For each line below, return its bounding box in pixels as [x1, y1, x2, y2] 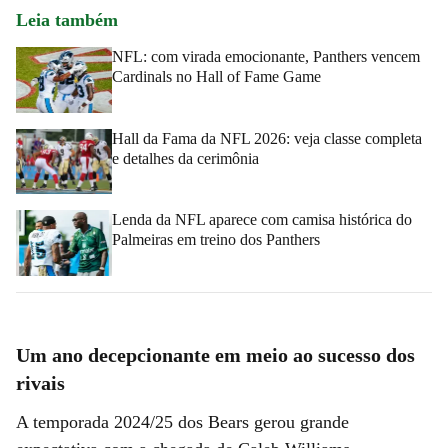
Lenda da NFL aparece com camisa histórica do [112, 211, 412, 229]
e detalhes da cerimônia [112, 149, 259, 167]
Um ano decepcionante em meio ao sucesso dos [16, 343, 415, 366]
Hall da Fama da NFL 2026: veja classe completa [112, 129, 422, 147]
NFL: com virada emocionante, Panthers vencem [112, 47, 420, 65]
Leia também [16, 9, 118, 30]
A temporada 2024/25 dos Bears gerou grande [16, 411, 349, 432]
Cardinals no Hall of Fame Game [112, 67, 321, 85]
